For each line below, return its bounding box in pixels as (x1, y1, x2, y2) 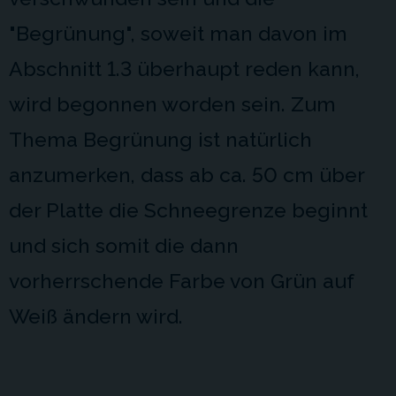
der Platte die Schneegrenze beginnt (9, 198, 368, 222)
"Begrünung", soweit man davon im (9, 21, 347, 45)
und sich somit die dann (9, 233, 239, 257)
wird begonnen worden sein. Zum (9, 92, 336, 116)
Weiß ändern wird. (9, 304, 183, 328)
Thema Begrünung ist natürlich (9, 127, 312, 151)
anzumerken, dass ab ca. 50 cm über (9, 163, 364, 187)
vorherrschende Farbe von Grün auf (9, 269, 354, 293)
